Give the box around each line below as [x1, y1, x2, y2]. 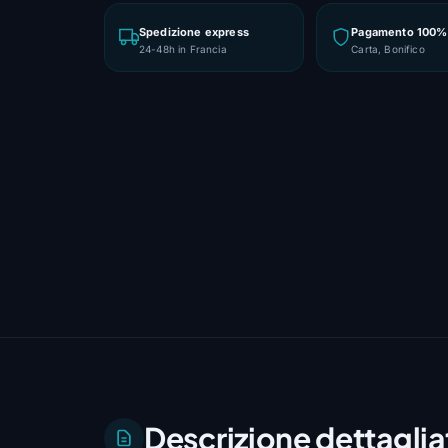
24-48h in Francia [139, 42, 227, 55]
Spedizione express [139, 24, 249, 39]
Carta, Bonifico [351, 42, 425, 55]
